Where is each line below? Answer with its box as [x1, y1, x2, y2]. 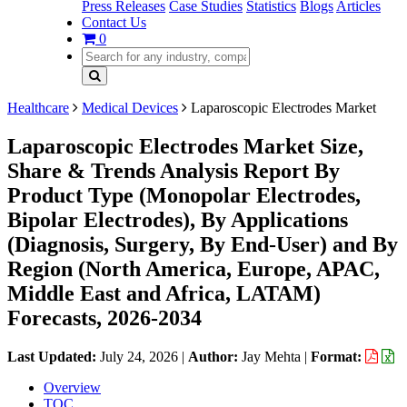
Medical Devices [82, 100, 178, 115]
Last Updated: [7, 348, 100, 364]
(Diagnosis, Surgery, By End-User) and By [7, 232, 398, 256]
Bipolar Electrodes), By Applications [7, 207, 348, 232]
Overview [44, 379, 101, 395]
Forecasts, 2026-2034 [7, 305, 202, 330]
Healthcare [7, 100, 69, 115]
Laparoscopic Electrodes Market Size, [7, 134, 363, 158]
